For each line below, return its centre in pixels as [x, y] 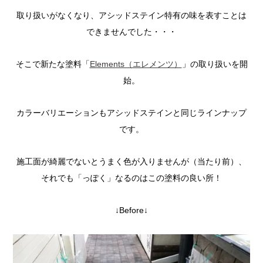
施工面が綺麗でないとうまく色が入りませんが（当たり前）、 [131, 162]
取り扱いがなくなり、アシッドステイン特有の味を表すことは [131, 16]
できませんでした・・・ [131, 32]
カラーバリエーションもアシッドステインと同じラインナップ [131, 113]
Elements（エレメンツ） [136, 64]
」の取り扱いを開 [215, 64]
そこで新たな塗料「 [53, 64]
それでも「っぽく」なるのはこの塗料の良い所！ [131, 178]
